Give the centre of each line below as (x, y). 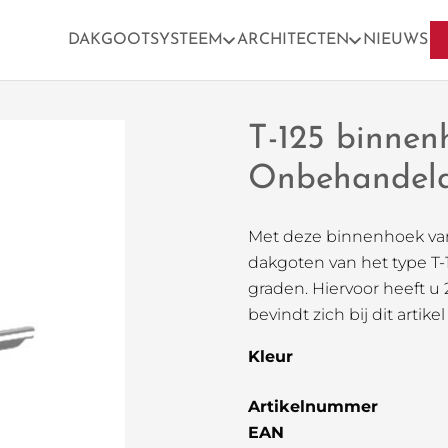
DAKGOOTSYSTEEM (146, 40)
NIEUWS (396, 40)
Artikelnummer (312, 406)
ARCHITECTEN (293, 40)
